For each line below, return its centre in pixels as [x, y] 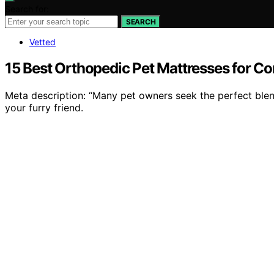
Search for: [27, 9]
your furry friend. [44, 107]
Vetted [43, 42]
